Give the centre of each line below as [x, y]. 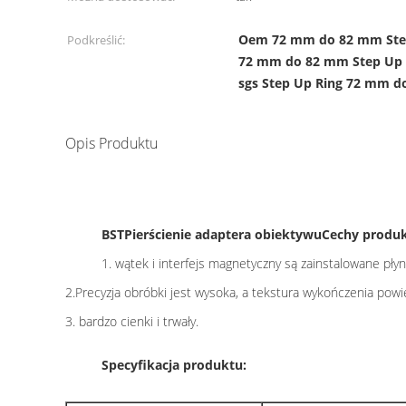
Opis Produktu [111, 143]
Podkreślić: [96, 40]
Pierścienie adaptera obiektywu [223, 234]
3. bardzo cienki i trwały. [132, 321]
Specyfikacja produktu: [174, 365]
